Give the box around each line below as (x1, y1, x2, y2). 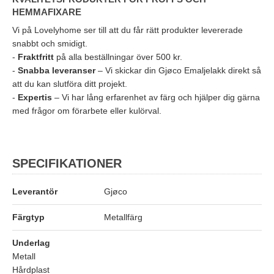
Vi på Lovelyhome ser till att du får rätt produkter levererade (12, 25, 243, 35)
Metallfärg (104, 212, 143, 223)
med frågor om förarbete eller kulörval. (12, 106, 161, 116)
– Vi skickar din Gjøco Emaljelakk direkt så (95, 65, 261, 76)
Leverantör (12, 187, 57, 197)
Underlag (12, 238, 50, 248)
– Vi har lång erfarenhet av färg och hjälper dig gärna (52, 92, 260, 103)
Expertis (18, 92, 52, 103)
